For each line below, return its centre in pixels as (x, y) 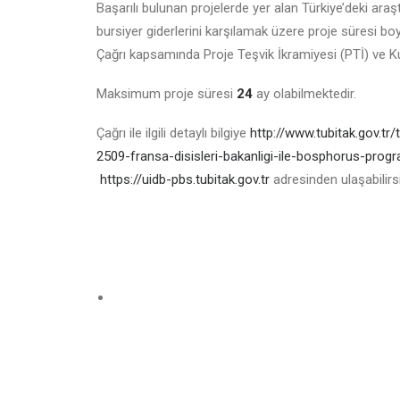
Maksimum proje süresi (167, 94)
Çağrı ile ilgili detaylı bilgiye (173, 133)
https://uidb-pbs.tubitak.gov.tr (185, 179)
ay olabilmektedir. (304, 94)
